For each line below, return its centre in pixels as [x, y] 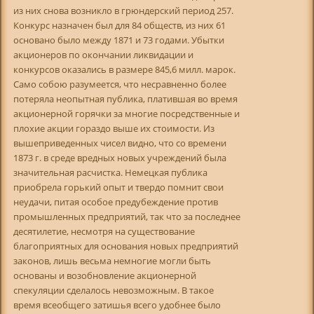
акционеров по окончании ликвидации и [103, 54]
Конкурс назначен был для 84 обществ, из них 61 [119, 25]
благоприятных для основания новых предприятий [125, 246]
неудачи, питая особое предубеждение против [115, 202]
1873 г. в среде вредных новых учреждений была [120, 157]
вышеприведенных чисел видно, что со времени [120, 143]
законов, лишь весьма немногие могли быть [112, 260]
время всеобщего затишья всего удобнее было [117, 305]
